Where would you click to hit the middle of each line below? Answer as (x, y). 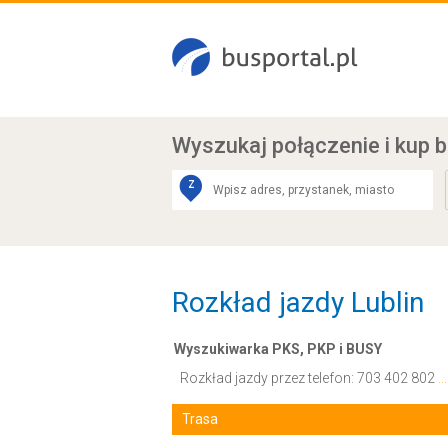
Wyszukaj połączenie (278, 145)
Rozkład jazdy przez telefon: (268, 378)
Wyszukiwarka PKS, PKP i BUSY (278, 349)
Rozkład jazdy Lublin (298, 302)
